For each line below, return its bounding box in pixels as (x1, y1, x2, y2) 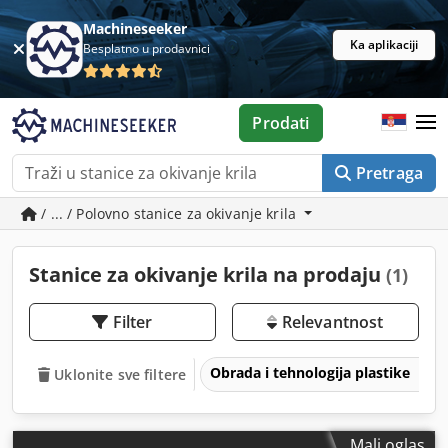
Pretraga (355, 162, 423, 184)
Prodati (252, 112, 310, 134)
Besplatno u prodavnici (83, 40, 211, 57)
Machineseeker (83, 19, 188, 38)
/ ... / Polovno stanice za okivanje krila (37, 204, 301, 223)
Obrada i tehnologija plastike (209, 362, 414, 382)
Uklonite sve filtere (54, 364, 187, 384)
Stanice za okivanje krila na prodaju (29, 261, 386, 288)
